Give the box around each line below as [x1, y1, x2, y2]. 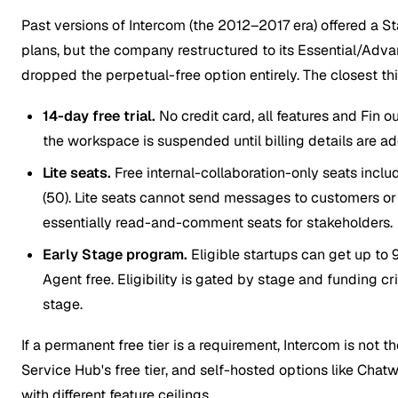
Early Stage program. [43, 245, 187, 265]
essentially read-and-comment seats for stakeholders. [43, 213, 393, 233]
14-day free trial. [43, 107, 155, 126]
